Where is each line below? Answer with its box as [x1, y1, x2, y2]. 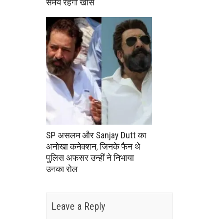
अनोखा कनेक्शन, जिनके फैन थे [46, 141, 140, 152]
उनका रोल [46, 163, 78, 174]
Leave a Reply [51, 200, 105, 213]
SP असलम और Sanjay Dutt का [46, 130, 146, 140]
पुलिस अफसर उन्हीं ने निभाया [46, 152, 134, 163]
